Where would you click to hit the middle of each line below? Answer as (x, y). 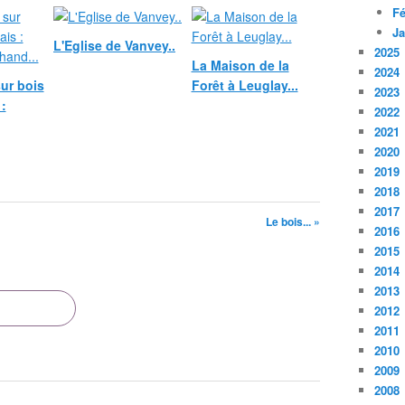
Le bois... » (293, 221)
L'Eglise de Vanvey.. (114, 45)
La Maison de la (240, 65)
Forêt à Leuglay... (245, 85)
